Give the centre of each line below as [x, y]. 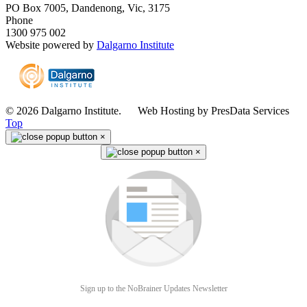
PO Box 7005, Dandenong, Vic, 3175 [88, 8]
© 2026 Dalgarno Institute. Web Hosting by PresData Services [147, 111]
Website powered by [51, 45]
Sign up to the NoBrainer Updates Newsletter [153, 289]
